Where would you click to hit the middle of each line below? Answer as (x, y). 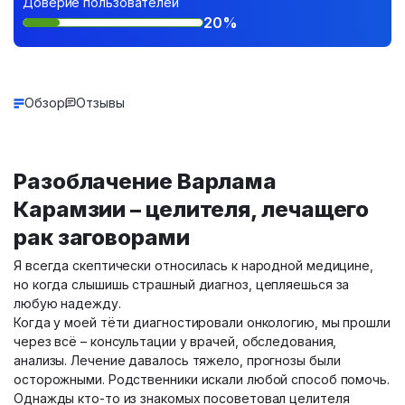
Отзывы (100, 103)
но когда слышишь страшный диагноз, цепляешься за (182, 284)
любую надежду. (67, 303)
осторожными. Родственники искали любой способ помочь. (202, 379)
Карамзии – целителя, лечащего (192, 209)
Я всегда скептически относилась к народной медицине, (194, 265)
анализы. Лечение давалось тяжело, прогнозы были (177, 360)
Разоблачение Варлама (146, 181)
